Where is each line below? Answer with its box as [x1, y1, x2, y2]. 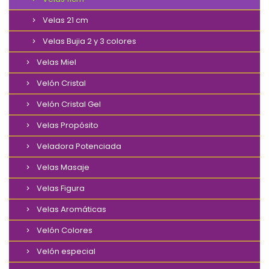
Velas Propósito [37, 119, 98, 131]
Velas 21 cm [43, 14, 88, 26]
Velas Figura [37, 183, 85, 195]
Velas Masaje [37, 162, 89, 174]
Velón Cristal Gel [37, 98, 101, 110]
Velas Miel [37, 56, 76, 68]
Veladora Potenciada [37, 141, 121, 153]
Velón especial [37, 246, 95, 258]
